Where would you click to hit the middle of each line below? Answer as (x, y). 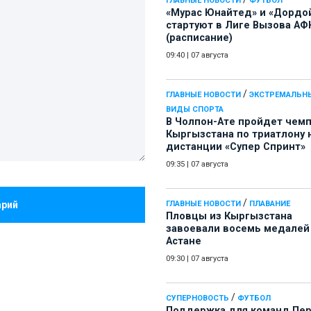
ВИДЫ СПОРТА (195, 110)
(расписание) (199, 38)
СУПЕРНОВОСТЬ (197, 299)
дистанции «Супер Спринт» (236, 147)
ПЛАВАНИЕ (270, 204)
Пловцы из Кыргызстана (229, 217)
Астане (184, 242)
